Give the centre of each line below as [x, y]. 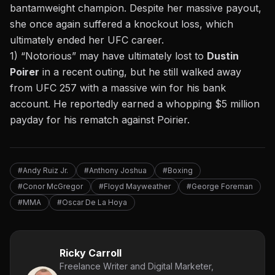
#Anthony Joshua [115, 171]
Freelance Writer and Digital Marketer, [137, 266]
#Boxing [178, 171]
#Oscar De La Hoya [92, 203]
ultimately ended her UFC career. [87, 40]
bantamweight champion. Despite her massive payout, [136, 8]
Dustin [223, 56]
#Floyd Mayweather [135, 187]
